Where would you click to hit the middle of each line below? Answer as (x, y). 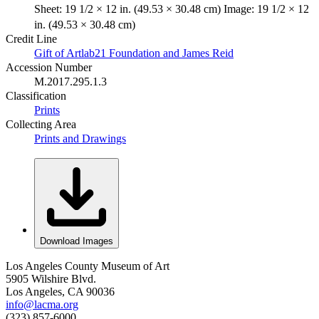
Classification (36, 95)
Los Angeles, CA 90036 (60, 291)
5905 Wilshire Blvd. (51, 278)
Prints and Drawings (80, 138)
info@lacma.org (42, 304)
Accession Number (49, 67)
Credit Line (31, 38)
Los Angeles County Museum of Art (88, 266)
